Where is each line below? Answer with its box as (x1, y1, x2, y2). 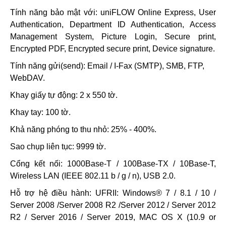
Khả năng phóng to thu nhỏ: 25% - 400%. (10, 125, 156, 134)
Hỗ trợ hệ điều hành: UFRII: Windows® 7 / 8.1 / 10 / (10, 189, 216, 197)
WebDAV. (10, 74, 45, 82)
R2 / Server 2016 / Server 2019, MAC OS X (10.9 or (10, 213, 216, 221)
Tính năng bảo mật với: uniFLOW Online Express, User (10, 8, 216, 17)
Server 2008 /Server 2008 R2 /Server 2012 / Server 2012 (10, 201, 216, 209)
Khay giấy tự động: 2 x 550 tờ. (10, 91, 118, 99)
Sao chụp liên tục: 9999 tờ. (10, 142, 106, 151)
